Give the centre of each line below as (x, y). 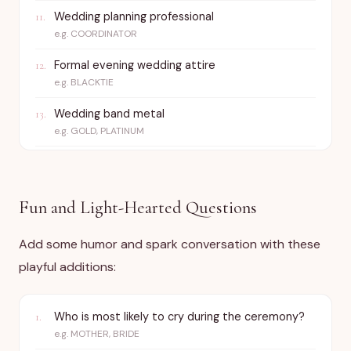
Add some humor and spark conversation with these (170, 244)
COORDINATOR (104, 34)
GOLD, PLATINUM (107, 131)
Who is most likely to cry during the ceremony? (179, 317)
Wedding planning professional (134, 16)
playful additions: (67, 267)
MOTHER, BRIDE (105, 334)
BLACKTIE (92, 82)
